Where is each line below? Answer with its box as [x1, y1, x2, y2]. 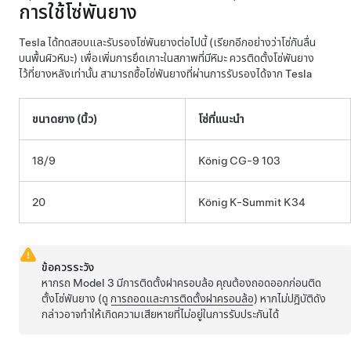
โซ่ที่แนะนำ [198, 112, 244, 125]
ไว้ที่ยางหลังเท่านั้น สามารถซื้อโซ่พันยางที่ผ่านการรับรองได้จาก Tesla [19, 67, 312, 80]
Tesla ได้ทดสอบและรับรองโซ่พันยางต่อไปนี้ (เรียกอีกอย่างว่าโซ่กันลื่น [19, 35, 316, 49]
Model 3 [73, 276, 115, 289]
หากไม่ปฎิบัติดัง [258, 291, 327, 305]
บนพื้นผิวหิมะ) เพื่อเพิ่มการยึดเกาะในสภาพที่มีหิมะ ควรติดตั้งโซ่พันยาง [19, 51, 314, 64]
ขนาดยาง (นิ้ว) [32, 112, 97, 125]
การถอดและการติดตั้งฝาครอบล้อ [110, 291, 255, 305]
